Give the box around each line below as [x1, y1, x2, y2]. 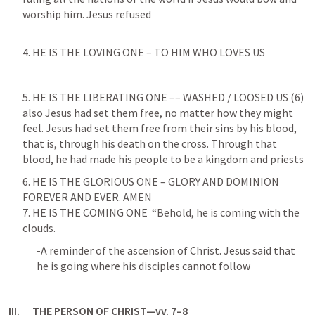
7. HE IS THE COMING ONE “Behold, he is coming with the [22, 205, 300, 219]
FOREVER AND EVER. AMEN [22, 190, 152, 204]
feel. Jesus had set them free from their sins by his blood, [22, 121, 297, 135]
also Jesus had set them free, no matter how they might [22, 105, 293, 120]
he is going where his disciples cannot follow [37, 259, 250, 273]
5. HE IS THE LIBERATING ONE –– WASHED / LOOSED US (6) [22, 90, 304, 104]
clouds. [22, 221, 56, 235]
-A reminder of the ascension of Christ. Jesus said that [37, 243, 295, 257]
